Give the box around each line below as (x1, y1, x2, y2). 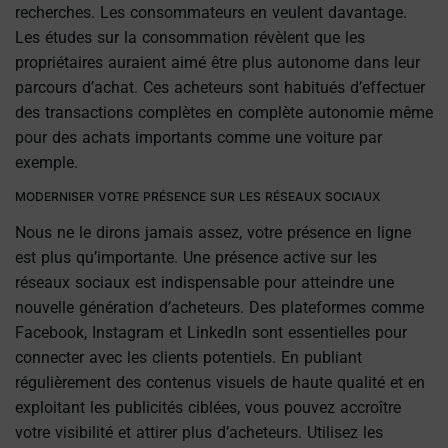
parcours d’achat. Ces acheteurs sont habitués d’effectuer (15, 78, 425, 98)
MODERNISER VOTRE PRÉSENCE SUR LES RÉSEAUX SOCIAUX (15, 188, 388, 204)
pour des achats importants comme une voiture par (15, 128, 382, 148)
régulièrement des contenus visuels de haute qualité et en (15, 372, 425, 392)
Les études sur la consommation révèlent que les (15, 28, 365, 48)
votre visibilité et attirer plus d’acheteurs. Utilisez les (15, 422, 383, 442)
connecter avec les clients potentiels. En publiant (15, 347, 362, 367)
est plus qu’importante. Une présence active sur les (15, 247, 377, 267)
